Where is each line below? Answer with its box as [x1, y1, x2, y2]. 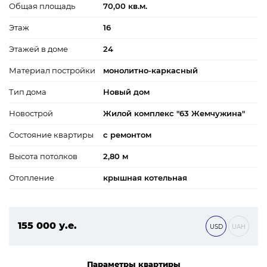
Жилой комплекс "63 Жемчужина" [103, 108, 245, 118]
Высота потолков [9, 151, 77, 161]
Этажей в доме [9, 44, 68, 54]
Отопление [9, 172, 54, 182]
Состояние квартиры [9, 129, 94, 139]
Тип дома [9, 86, 46, 97]
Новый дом [103, 86, 150, 97]
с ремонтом [103, 129, 151, 139]
